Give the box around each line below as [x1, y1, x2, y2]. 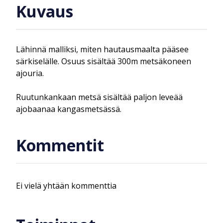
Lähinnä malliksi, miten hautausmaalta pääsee [16, 43, 189, 55]
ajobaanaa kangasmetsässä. [16, 103, 121, 114]
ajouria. [16, 67, 44, 79]
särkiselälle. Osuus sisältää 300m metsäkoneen [16, 55, 191, 67]
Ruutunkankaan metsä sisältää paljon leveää [16, 91, 183, 103]
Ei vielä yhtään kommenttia [16, 180, 116, 191]
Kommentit [16, 134, 104, 156]
